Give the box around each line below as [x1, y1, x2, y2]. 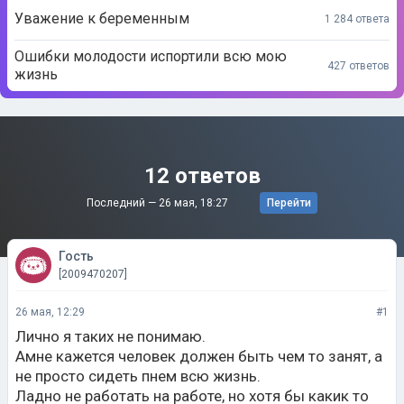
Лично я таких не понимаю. [15, 327, 206, 345]
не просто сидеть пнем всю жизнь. [15, 367, 261, 385]
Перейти [266, 197, 311, 209]
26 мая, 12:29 [15, 306, 85, 318]
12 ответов [143, 163, 261, 188]
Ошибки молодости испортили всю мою [14, 48, 287, 65]
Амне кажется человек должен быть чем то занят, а [15, 347, 382, 365]
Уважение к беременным [14, 10, 189, 27]
